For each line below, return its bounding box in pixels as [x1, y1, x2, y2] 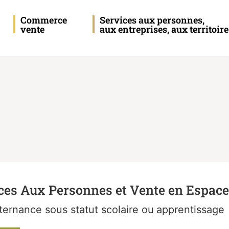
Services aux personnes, [99, 14, 204, 26]
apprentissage [156, 203, 224, 216]
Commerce [20, 14, 67, 26]
